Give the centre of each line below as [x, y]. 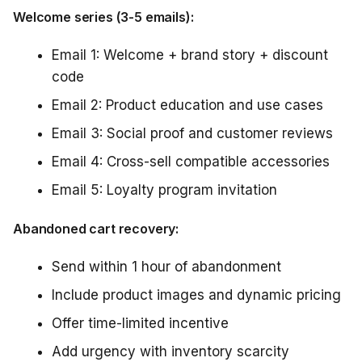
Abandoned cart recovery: [96, 229]
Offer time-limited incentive [140, 323]
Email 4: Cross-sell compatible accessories [191, 162]
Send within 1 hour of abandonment [166, 267]
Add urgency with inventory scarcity [170, 351]
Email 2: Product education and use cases [187, 105]
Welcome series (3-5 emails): [103, 17]
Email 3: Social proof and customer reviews [192, 133]
